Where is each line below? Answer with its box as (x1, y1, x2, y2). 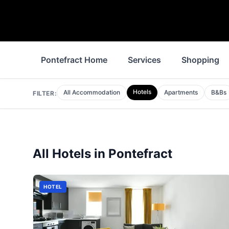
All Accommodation (63, 88, 121, 96)
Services (128, 55, 161, 65)
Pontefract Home (41, 55, 107, 65)
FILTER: (33, 89, 57, 97)
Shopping (181, 55, 219, 65)
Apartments (164, 88, 198, 96)
